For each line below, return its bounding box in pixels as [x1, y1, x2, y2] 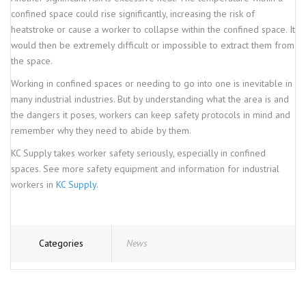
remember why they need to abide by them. [11, 124, 191, 137]
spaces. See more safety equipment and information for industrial [11, 163, 279, 175]
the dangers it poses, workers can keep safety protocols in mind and [11, 109, 290, 121]
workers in [11, 178, 53, 191]
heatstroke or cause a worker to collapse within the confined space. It [11, 23, 295, 36]
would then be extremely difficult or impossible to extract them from [11, 39, 294, 51]
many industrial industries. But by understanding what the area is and [11, 93, 289, 105]
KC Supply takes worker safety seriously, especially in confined [11, 147, 266, 159]
